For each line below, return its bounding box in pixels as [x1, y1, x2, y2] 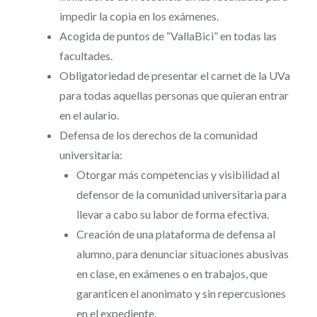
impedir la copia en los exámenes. [59, 9, 219, 23]
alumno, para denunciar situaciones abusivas [76, 247, 289, 261]
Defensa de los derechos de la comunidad [59, 128, 258, 142]
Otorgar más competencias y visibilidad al [76, 168, 279, 182]
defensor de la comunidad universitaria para [76, 188, 287, 202]
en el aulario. [59, 108, 119, 122]
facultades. [59, 49, 113, 63]
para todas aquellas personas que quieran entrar [59, 88, 289, 103]
